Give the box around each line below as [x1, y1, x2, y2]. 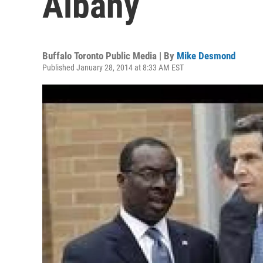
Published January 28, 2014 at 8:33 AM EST [42, 63, 184, 72]
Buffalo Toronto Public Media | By [42, 50, 177, 62]
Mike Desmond [177, 50, 235, 62]
